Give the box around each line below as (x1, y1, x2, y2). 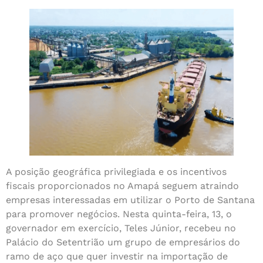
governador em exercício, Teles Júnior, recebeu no (6, 222, 236, 234)
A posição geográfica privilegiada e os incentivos (6, 166, 227, 178)
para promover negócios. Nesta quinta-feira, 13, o (6, 208, 232, 220)
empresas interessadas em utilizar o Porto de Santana (6, 194, 255, 206)
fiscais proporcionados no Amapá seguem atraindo (6, 180, 239, 192)
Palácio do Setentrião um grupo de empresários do (6, 237, 240, 248)
